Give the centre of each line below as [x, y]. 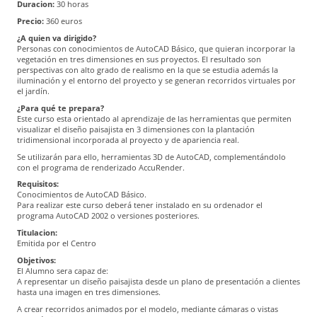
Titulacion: [37, 233]
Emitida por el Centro [57, 243]
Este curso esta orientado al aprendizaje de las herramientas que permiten [154, 118]
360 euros [63, 21]
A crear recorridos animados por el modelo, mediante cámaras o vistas [148, 309]
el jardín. [33, 91]
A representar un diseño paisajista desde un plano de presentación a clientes [158, 281]
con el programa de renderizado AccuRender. [101, 167]
